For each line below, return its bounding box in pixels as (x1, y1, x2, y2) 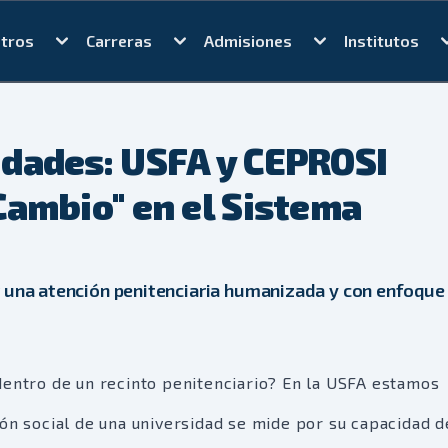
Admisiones (203, 31, 292, 50)
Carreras (85, 31, 152, 50)
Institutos (343, 31, 419, 50)
